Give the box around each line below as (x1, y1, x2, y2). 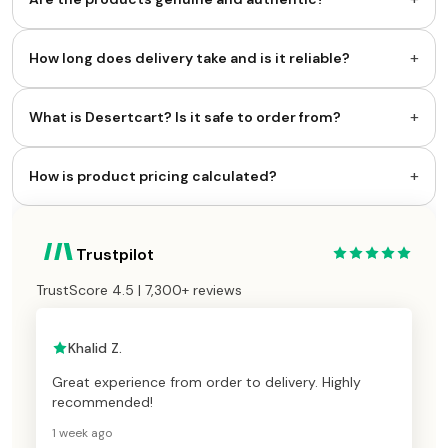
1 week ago (52, 424, 112, 441)
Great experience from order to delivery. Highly (52, 372, 361, 391)
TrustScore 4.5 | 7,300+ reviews (36, 280, 242, 299)
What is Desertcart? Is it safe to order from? (29, 107, 341, 126)
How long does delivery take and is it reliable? (29, 48, 350, 67)
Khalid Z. (68, 338, 122, 357)
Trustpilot (76, 243, 154, 265)
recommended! (52, 392, 153, 411)
